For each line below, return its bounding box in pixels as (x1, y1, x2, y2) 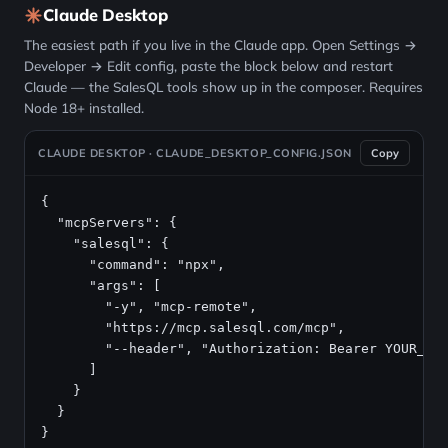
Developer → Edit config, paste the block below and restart (24, 57, 393, 74)
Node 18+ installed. (24, 99, 144, 116)
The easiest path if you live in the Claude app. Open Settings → (24, 36, 417, 53)
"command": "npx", (41, 257, 225, 272)
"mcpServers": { (41, 215, 177, 230)
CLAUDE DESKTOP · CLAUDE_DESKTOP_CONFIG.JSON (38, 146, 352, 160)
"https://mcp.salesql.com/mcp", (41, 320, 345, 335)
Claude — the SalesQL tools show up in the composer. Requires (24, 78, 423, 95)
